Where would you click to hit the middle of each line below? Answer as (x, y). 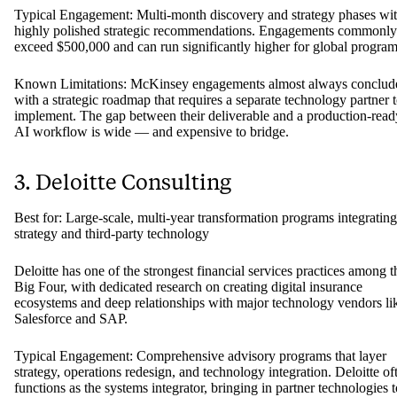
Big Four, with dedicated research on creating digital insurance (188, 287)
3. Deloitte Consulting (123, 183)
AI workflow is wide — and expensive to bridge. (152, 132)
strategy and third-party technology (112, 234)
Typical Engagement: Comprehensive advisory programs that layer (200, 356)
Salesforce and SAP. (71, 319)
